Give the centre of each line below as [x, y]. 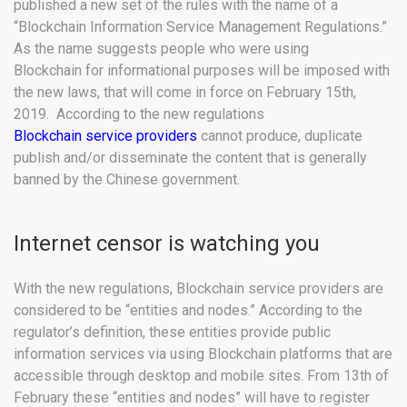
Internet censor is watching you [167, 244]
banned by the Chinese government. [127, 180]
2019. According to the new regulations [139, 114]
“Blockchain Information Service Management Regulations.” [200, 27]
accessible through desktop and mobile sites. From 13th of [201, 376]
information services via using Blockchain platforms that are [203, 354]
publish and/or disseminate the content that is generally [190, 158]
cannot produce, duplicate [280, 136]
